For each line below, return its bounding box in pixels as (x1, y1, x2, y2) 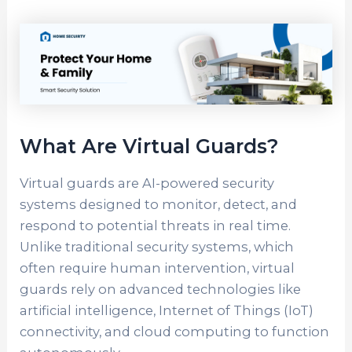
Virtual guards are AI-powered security (20, 174, 275, 191)
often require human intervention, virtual (20, 259, 295, 276)
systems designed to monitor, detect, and (20, 196, 298, 212)
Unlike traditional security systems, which (20, 238, 295, 255)
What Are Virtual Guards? (20, 134, 280, 159)
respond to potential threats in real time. (20, 217, 291, 233)
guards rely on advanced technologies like (20, 280, 302, 297)
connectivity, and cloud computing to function (20, 323, 330, 339)
